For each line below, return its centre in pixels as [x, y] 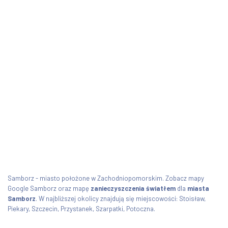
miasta [198, 188]
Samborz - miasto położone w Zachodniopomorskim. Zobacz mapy [106, 178]
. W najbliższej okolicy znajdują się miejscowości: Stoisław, [121, 198]
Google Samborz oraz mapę [49, 188]
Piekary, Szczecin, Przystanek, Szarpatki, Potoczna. [81, 208]
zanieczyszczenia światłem [133, 188]
